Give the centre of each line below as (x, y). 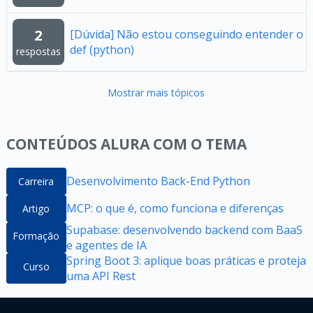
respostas (38, 51)
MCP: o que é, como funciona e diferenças (175, 209)
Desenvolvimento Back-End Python (158, 181)
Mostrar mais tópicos (156, 92)
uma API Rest (101, 276)
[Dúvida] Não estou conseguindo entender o (186, 34)
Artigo (36, 208)
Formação (36, 235)
